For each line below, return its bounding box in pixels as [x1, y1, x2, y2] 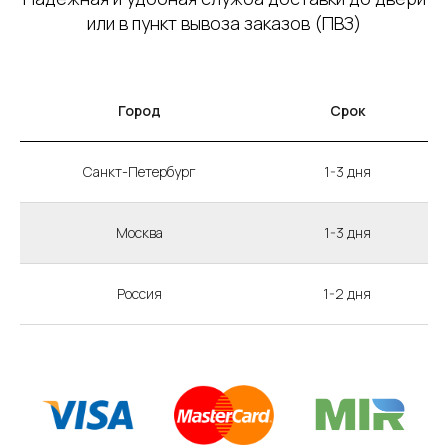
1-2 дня [323, 284, 371, 304]
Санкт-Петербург [82, 162, 196, 182]
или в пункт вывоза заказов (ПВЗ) [87, 11, 361, 36]
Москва [115, 223, 163, 243]
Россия [116, 284, 162, 304]
